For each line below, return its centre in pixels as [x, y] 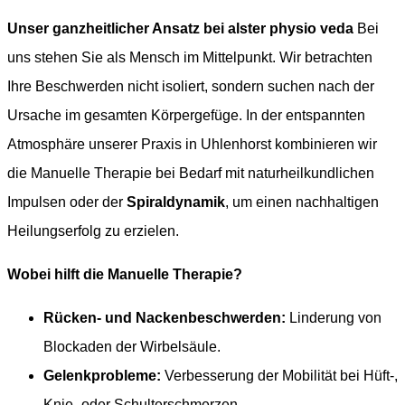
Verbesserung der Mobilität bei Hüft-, [279, 375]
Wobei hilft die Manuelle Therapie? [125, 274]
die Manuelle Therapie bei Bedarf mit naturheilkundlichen [191, 173]
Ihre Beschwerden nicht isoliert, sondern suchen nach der [191, 86]
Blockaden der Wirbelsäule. [132, 346]
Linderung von [334, 317]
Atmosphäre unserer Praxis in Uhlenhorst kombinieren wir [192, 144]
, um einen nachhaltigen [302, 202]
